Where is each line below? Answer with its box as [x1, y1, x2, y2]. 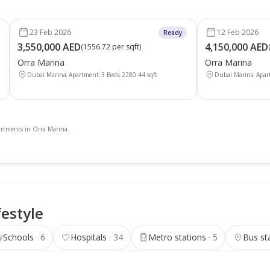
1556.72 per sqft [83, 41, 139, 52]
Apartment [68, 70, 99, 79]
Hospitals [70, 231, 107, 243]
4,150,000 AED [204, 40, 268, 54]
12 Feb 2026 [216, 27, 259, 37]
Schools [2, 231, 34, 243]
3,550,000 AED [17, 40, 81, 54]
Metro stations [148, 231, 206, 243]
